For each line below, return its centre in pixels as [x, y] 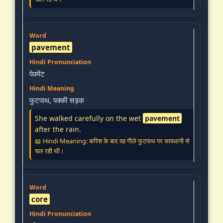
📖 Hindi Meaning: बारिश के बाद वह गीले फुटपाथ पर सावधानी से [112, 141]
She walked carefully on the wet [89, 118]
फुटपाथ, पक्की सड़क [57, 100]
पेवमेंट [37, 73]
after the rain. [58, 129]
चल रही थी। [50, 151]
